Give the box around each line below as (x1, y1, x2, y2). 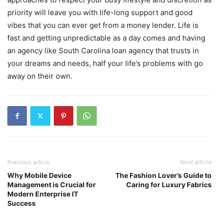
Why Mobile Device (7, 171, 71, 179)
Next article (180, 158, 212, 166)
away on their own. (7, 71, 72, 81)
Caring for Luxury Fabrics (126, 180, 212, 189)
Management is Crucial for (7, 180, 96, 189)
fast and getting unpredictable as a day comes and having (7, 33, 205, 43)
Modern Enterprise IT (7, 189, 78, 198)
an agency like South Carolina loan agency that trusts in (7, 45, 199, 55)
